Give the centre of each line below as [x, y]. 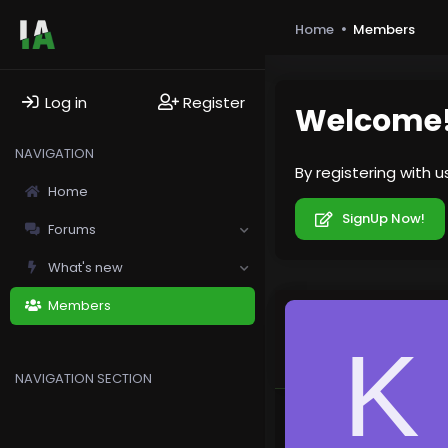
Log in [66, 102]
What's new [85, 267]
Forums [72, 229]
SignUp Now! [381, 219]
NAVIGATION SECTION [83, 378]
